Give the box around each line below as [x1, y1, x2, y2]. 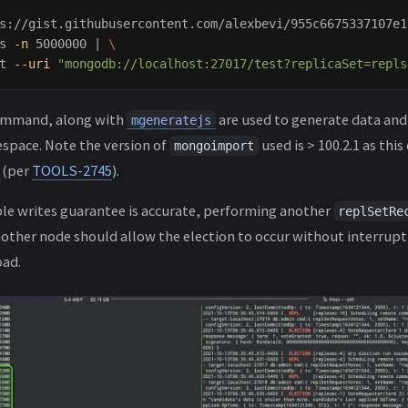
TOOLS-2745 [32, 161, 112, 180]
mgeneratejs [131, 113, 211, 128]
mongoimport [174, 138, 254, 154]
